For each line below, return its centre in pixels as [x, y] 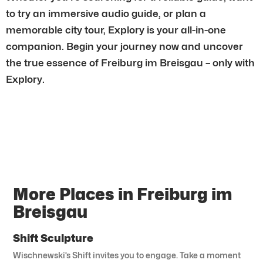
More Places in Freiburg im [123, 194]
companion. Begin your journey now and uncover [124, 46]
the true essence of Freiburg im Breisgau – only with [130, 63]
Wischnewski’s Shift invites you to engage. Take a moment [127, 255]
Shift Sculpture [53, 238]
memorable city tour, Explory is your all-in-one [116, 30]
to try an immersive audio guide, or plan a [106, 13]
